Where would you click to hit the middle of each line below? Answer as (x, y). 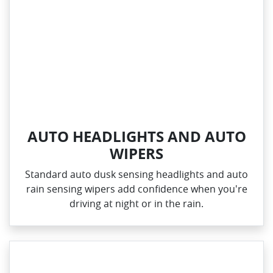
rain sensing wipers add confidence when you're (136, 189)
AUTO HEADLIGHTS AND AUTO (136, 136)
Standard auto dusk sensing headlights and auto (136, 175)
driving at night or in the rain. (136, 204)
